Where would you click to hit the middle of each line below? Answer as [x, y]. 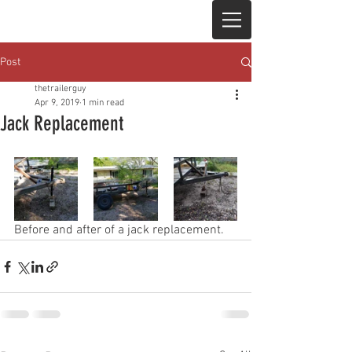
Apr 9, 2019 [57, 103]
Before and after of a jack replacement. [121, 230]
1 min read [103, 103]
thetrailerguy [60, 89]
